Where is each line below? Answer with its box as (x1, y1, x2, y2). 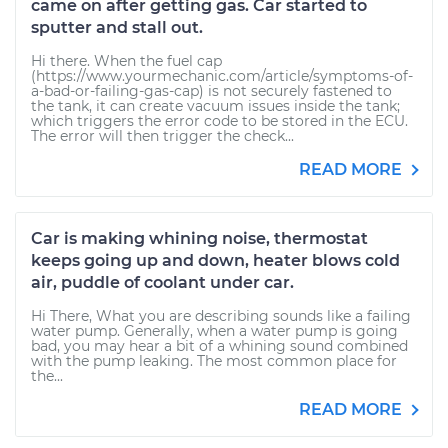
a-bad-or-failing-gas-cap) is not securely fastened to (31, 82, 392, 100)
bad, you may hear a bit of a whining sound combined (31, 337, 408, 355)
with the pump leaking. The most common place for (31, 352, 397, 370)
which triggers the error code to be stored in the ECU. (31, 112, 408, 130)
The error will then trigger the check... (31, 127, 294, 145)
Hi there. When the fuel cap (31, 52, 222, 70)
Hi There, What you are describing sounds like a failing (31, 307, 411, 325)
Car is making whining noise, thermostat (31, 229, 368, 248)
